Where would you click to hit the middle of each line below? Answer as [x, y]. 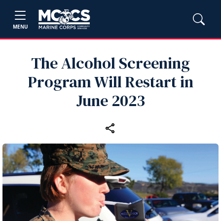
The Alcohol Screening [110, 63]
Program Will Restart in [110, 82]
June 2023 [110, 101]
